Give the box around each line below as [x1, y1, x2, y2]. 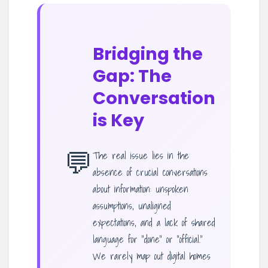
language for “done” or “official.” [93, 231, 203, 247]
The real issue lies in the [93, 147, 189, 163]
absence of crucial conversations [93, 164, 208, 180]
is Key [93, 108, 144, 132]
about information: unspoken [93, 181, 188, 197]
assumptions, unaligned [93, 197, 171, 214]
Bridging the [93, 41, 203, 66]
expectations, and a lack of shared [93, 214, 215, 230]
